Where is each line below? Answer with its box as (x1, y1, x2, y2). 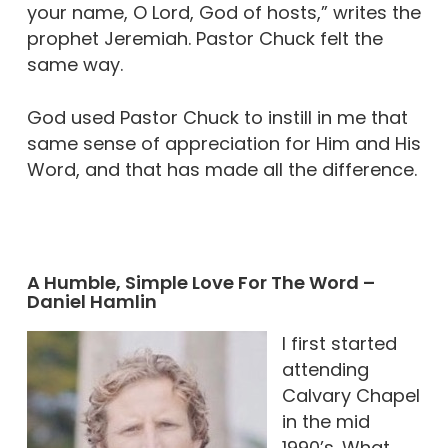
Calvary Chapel (281, 383, 420, 408)
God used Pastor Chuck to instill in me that (26, 105, 408, 130)
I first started (281, 331, 397, 356)
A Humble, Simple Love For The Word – (26, 270, 375, 295)
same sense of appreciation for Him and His (26, 131, 421, 156)
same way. (26, 52, 123, 77)
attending (281, 357, 369, 382)
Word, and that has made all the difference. (26, 157, 417, 182)
